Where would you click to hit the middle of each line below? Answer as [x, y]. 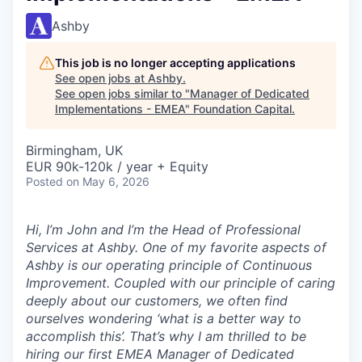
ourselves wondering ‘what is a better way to [164, 318]
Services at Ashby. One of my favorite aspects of [176, 247]
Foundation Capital [242, 109]
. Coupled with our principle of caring [221, 283]
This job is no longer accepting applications [175, 63]
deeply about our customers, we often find [157, 301]
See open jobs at [101, 78]
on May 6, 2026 [108, 181]
